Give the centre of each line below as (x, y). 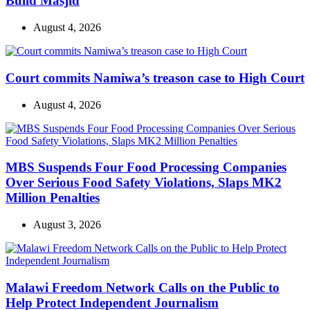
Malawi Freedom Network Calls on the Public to (143, 287)
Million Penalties (53, 198)
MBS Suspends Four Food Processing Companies (146, 167)
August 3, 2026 (67, 224)
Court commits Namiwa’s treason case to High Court (155, 77)
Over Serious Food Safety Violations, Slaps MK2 (144, 183)
